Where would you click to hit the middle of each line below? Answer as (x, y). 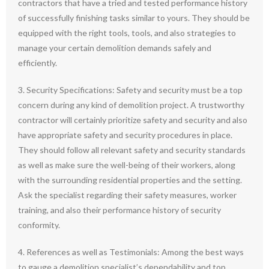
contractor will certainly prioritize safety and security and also (133, 120)
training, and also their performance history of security (119, 210)
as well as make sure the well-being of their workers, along (127, 165)
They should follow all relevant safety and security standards (132, 150)
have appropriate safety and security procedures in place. (125, 135)
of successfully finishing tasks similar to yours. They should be (134, 18)
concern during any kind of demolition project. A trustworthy (131, 105)
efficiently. (38, 63)
